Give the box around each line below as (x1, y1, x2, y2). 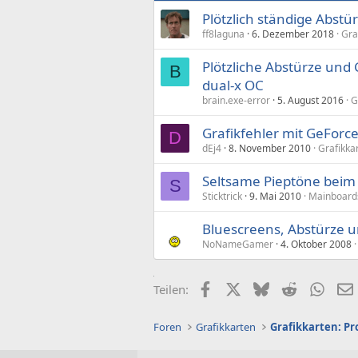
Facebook (212, 279, 265, 296)
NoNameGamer (202, 237, 273, 251)
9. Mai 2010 (249, 189, 301, 203)
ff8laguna (202, 26, 245, 41)
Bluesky (268, 279, 312, 296)
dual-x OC (202, 75, 264, 94)
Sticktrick (202, 189, 242, 203)
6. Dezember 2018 (252, 26, 334, 41)
